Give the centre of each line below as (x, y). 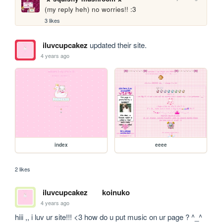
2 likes (23, 169)
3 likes (53, 21)
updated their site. (117, 45)
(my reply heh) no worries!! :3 (91, 9)
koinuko (116, 193)
